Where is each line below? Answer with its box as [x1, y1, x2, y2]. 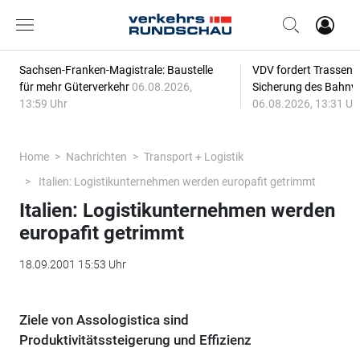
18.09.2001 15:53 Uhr [18, 258, 126, 271]
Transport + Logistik [143, 150, 243, 163]
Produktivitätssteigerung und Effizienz [18, 332, 252, 348]
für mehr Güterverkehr [18, 80, 132, 93]
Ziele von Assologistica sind [18, 312, 189, 328]
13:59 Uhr [18, 97, 67, 110]
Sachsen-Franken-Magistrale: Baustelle [18, 63, 213, 76]
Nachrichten [65, 150, 127, 163]
